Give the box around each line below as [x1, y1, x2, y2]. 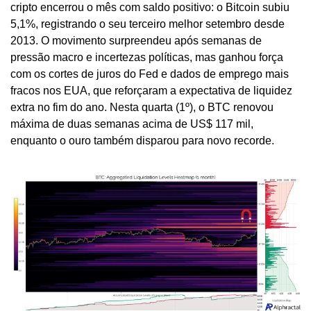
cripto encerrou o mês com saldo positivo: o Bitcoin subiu [10, 1, 289, 14]
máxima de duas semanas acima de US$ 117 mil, [10, 118, 253, 131]
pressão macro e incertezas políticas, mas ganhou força [10, 51, 283, 64]
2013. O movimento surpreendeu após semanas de [10, 35, 262, 47]
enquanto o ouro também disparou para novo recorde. [10, 135, 274, 147]
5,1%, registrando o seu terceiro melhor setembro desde [10, 18, 285, 31]
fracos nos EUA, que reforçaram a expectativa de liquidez [10, 85, 292, 97]
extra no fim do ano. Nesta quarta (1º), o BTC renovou [10, 101, 274, 114]
